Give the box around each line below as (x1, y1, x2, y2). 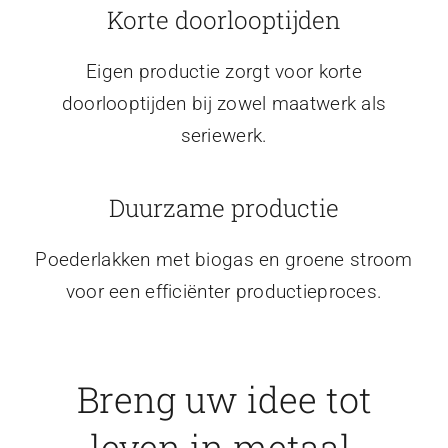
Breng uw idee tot (76, 375, 372, 424)
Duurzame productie (109, 191, 339, 224)
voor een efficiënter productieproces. (65, 279, 383, 303)
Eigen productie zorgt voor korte (85, 59, 363, 83)
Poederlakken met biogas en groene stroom (35, 247, 413, 271)
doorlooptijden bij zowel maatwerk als (61, 91, 387, 115)
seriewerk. (180, 123, 268, 147)
